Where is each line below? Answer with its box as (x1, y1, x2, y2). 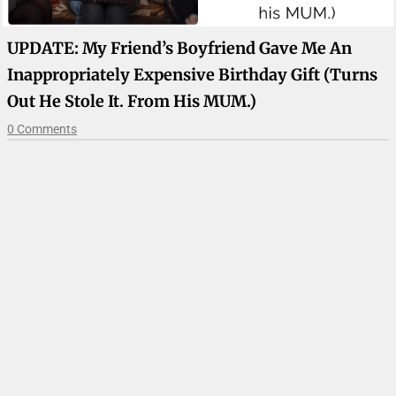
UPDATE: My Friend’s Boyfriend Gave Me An (7, 37, 353, 58)
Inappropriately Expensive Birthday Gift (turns (7, 64, 378, 85)
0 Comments (7, 121, 78, 136)
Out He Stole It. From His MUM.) (7, 90, 257, 111)
